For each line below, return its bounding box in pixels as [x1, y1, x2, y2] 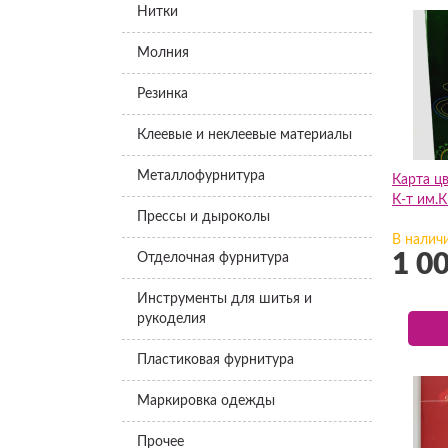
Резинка [137, 87, 188, 101]
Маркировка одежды [137, 394, 275, 408]
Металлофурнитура [137, 169, 265, 183]
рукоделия [137, 312, 206, 326]
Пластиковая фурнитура [137, 353, 294, 367]
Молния [137, 46, 189, 60]
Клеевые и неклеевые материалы [137, 128, 352, 142]
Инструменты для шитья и [137, 292, 312, 306]
